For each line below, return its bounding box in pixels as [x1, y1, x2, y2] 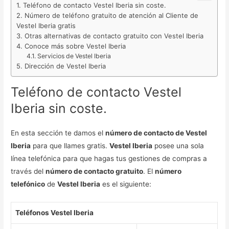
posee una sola [152, 141, 204, 150]
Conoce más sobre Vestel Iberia [25, 42, 126, 51]
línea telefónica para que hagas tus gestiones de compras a [11, 154, 208, 163]
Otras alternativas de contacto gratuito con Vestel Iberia [25, 32, 204, 40]
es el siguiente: [100, 179, 152, 188]
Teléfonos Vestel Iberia [15, 208, 94, 217]
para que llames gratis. [31, 141, 110, 150]
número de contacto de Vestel [105, 128, 208, 137]
